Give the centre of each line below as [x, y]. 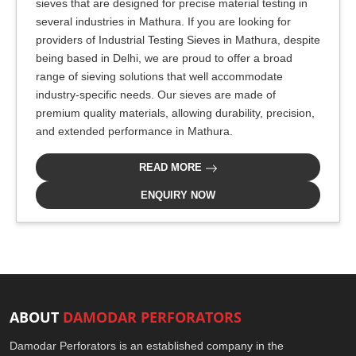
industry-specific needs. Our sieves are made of [156, 95]
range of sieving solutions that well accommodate [159, 76]
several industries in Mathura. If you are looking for [163, 21]
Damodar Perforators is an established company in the [147, 346]
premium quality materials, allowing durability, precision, [175, 113]
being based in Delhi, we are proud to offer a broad [164, 58]
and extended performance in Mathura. [134, 131]
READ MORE [172, 167]
